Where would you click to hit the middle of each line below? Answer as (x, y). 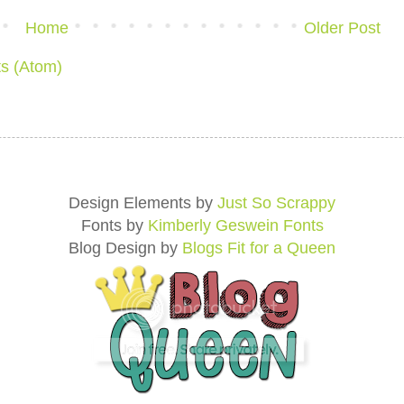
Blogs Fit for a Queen (259, 248)
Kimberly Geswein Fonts (235, 226)
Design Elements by (143, 203)
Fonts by (114, 226)
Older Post (342, 28)
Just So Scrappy (276, 203)
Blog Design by (125, 248)
